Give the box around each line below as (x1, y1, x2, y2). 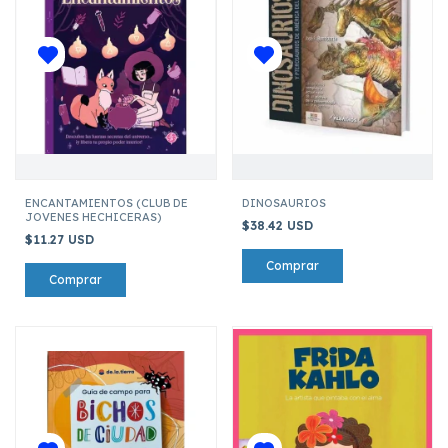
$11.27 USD (25, 231, 98, 247)
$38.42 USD (241, 217, 317, 233)
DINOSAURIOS (241, 195, 326, 210)
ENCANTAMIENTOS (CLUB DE (25, 195, 188, 210)
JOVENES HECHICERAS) (25, 209, 161, 224)
